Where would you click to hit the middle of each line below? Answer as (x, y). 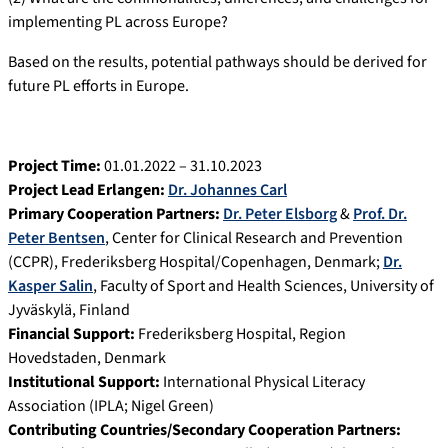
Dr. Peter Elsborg (280, 213)
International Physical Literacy (262, 381)
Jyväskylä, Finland (69, 309)
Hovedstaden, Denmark (87, 357)
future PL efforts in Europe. (98, 85)
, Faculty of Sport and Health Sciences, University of (263, 285)
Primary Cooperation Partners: (115, 213)
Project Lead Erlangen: (88, 189)
